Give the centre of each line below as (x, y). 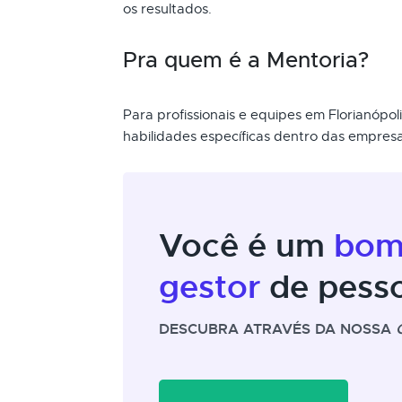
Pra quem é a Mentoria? (246, 60)
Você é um (246, 246)
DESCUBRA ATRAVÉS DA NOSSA (277, 329)
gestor (210, 287)
